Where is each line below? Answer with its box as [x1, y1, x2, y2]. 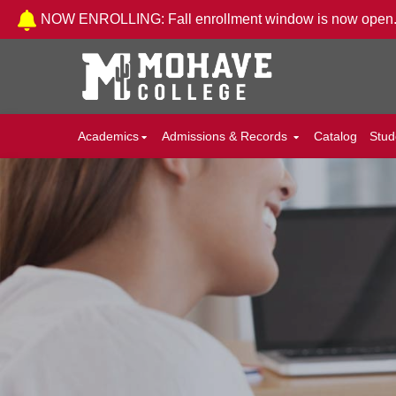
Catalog [313, 129, 357, 143]
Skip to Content [18, 7, 114, 22]
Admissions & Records [161, 129, 291, 143]
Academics [77, 129, 139, 143]
